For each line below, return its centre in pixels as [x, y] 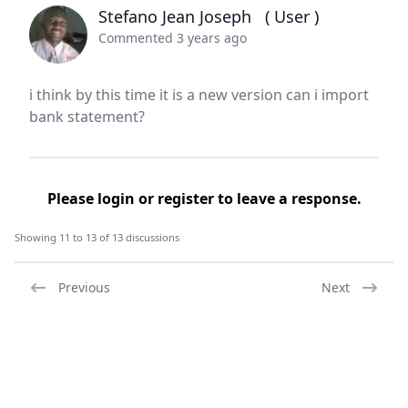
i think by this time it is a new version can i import [199, 95]
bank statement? [87, 117]
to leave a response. [287, 199]
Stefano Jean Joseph [182, 16]
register [185, 199]
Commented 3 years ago [173, 38]
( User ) [292, 16]
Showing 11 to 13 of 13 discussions [97, 237]
